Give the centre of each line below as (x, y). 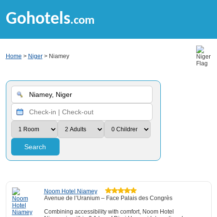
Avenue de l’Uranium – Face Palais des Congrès (108, 198)
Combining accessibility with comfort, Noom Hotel (109, 212)
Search (35, 147)
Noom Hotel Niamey (70, 191)
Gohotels (38, 19)
